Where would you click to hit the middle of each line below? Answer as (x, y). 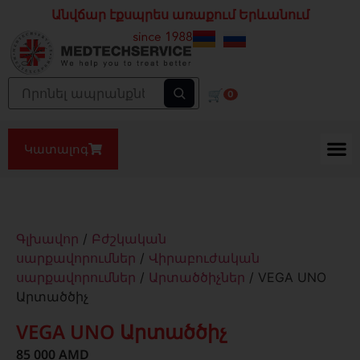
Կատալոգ (56, 148)
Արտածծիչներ (197, 277)
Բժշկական (129, 238)
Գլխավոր (47, 238)
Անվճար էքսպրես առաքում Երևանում (180, 14)
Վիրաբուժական (204, 258)
